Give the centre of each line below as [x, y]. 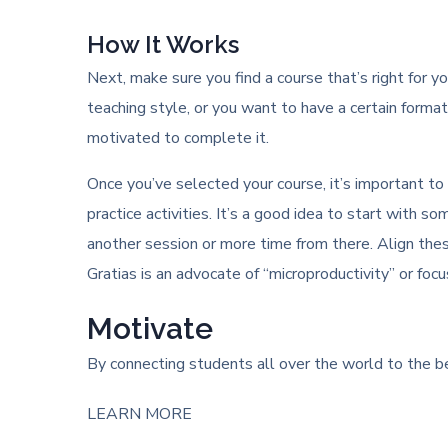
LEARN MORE [139, 414]
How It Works [163, 44]
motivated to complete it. [178, 138]
